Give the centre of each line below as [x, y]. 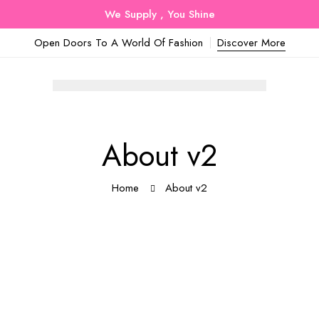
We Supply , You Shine [159, 14]
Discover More [251, 43]
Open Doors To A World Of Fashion [118, 43]
